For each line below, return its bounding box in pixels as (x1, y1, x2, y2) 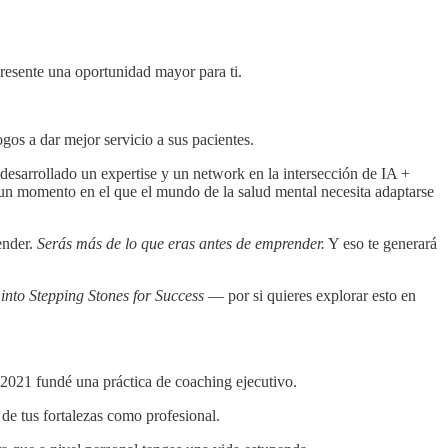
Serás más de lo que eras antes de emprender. (37, 235, 325, 253)
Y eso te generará (325, 235, 437, 253)
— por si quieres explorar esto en (204, 287, 416, 305)
